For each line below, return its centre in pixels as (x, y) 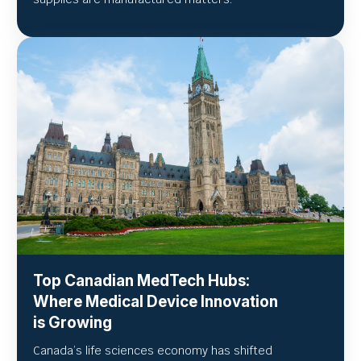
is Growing (73, 322)
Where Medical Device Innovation (156, 301)
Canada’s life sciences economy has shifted (153, 350)
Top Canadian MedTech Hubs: (141, 280)
